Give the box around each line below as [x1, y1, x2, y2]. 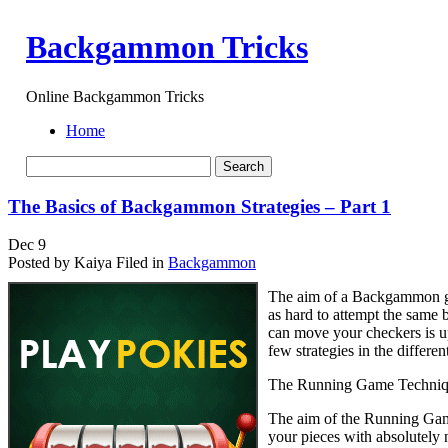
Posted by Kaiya [8, 254, 112, 272]
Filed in [116, 254, 164, 272]
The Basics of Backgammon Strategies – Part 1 [8, 195, 391, 217]
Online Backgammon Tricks [26, 87, 204, 105]
